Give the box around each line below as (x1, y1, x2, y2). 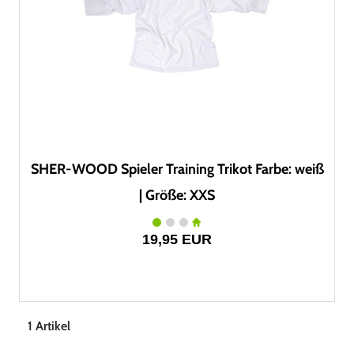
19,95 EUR (142, 232, 212, 247)
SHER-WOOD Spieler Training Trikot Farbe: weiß (30, 160, 324, 178)
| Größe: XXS (139, 186, 215, 204)
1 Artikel (28, 318, 70, 333)
